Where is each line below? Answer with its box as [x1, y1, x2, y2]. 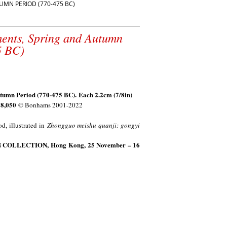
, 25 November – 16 [84, 140, 140, 149]
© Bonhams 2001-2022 [18, 100, 83, 109]
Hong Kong [51, 140, 84, 149]
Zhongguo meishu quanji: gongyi [47, 121, 140, 130]
